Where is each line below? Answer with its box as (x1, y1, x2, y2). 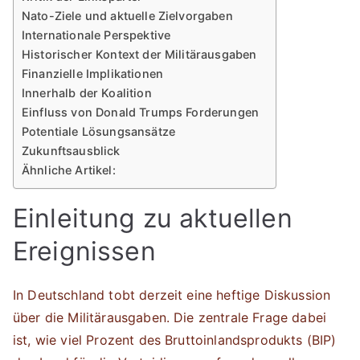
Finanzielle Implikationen (22, 67, 163, 80)
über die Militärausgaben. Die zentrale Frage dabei (13, 309, 327, 325)
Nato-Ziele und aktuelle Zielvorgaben (22, 9, 233, 22)
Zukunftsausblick (22, 144, 121, 157)
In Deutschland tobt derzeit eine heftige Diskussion (13, 287, 331, 303)
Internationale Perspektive (22, 28, 171, 42)
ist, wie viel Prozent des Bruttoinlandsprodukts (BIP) (13, 332, 337, 348)
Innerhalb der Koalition (22, 86, 152, 100)
